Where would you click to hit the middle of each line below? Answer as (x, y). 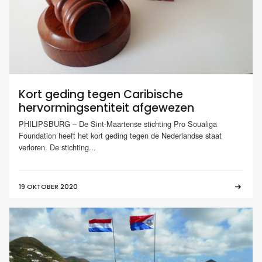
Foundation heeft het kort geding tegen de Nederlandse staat (120, 136)
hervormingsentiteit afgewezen (106, 108)
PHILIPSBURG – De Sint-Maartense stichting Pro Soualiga (118, 124)
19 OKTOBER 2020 (48, 187)
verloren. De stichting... (57, 147)
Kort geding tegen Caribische (101, 94)
